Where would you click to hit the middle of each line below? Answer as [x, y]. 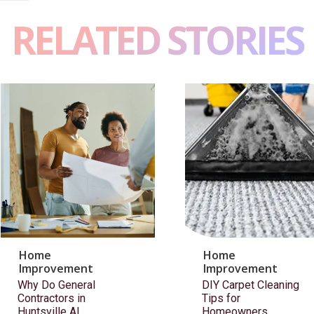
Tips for [221, 299]
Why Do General [56, 285]
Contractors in [52, 299]
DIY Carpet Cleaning [251, 285]
